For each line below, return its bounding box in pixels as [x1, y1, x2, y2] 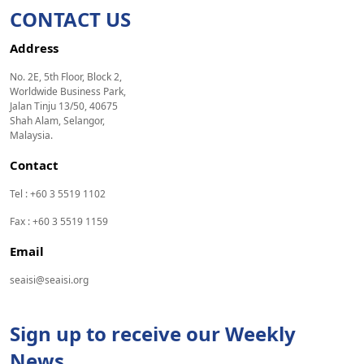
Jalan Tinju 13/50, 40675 [10, 98, 118, 113]
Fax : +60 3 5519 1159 [10, 214, 108, 228]
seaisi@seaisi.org [10, 272, 89, 287]
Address [10, 39, 58, 56]
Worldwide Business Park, [10, 84, 126, 98]
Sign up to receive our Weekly [10, 319, 296, 347]
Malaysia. [10, 128, 53, 142]
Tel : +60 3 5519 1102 [10, 186, 106, 201]
